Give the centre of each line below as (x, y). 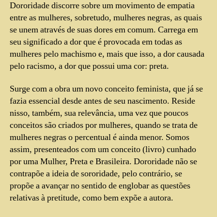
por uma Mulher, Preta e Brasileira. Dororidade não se (103, 162)
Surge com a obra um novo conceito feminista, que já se (106, 89)
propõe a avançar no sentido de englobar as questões (100, 186)
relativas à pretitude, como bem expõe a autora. (92, 198)
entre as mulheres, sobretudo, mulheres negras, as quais (106, 17)
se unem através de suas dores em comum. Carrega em (104, 30)
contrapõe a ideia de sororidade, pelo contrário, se (96, 174)
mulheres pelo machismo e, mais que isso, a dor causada (107, 54)
